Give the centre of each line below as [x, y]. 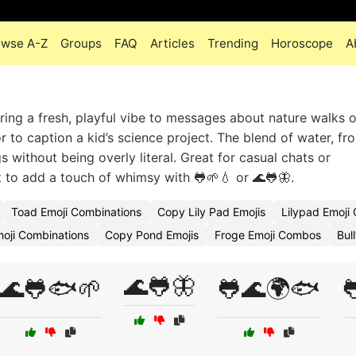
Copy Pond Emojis [152, 235]
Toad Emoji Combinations [76, 212]
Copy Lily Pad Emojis [211, 212]
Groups [81, 43]
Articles [173, 43]
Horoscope [302, 43]
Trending [233, 43]
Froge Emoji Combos [268, 235]
